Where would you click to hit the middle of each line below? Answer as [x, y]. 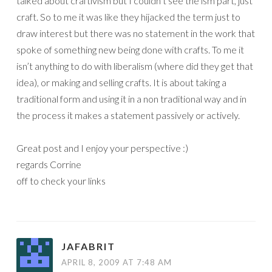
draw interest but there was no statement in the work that [136, 33]
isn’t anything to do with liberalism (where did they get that [135, 66]
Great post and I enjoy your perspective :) [102, 148]
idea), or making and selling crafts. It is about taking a [121, 82]
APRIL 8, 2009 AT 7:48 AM [117, 262]
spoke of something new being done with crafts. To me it [130, 49]
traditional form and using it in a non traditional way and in [131, 99]
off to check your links [61, 181]
